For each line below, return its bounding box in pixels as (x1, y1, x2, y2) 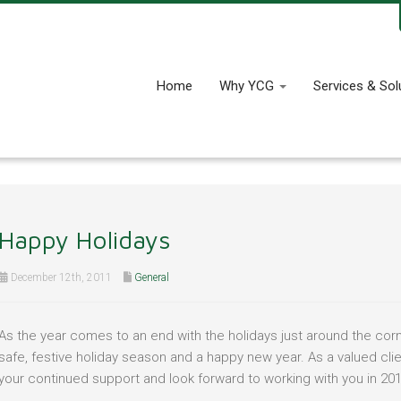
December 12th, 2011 (7, 270, 112, 284)
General (133, 270, 169, 284)
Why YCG (219, 78, 277, 94)
